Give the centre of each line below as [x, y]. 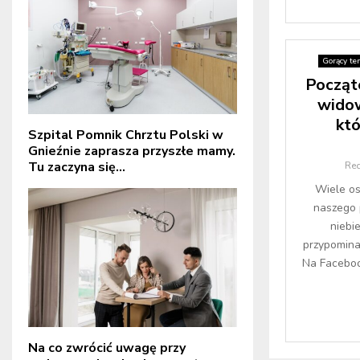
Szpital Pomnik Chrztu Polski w [126, 135]
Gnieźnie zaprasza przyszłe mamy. [132, 151]
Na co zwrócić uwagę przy [107, 348]
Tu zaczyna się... [77, 167]
